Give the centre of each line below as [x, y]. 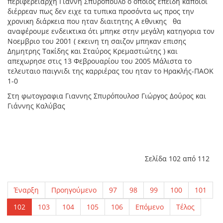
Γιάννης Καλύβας [37, 106]
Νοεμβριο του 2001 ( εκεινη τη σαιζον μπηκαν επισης [97, 41]
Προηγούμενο [74, 190]
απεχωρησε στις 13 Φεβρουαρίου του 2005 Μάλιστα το [100, 61]
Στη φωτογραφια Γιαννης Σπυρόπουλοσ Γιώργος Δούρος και [107, 96]
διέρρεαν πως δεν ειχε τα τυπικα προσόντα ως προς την [101, 11]
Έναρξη [26, 190]
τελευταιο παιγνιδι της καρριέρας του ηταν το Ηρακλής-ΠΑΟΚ [111, 71]
